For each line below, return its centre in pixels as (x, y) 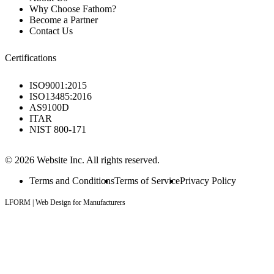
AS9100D (49, 107)
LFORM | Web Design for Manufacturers (65, 202)
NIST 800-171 (58, 129)
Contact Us (51, 31)
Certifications (31, 58)
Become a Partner (64, 20)
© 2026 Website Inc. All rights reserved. (82, 160)
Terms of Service (147, 181)
